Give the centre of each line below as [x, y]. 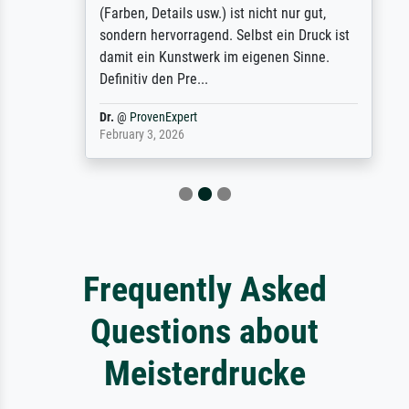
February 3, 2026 [118, 134]
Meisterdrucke [204, 372]
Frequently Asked [204, 288]
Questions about [204, 330]
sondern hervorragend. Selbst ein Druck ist [200, 35]
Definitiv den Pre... [130, 79]
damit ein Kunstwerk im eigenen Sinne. [190, 57]
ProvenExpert [139, 117]
